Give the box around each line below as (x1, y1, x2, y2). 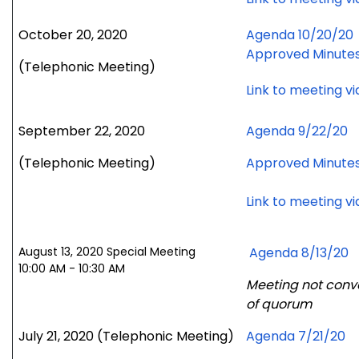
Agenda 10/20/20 (246, 26, 354, 45)
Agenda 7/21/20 (246, 327, 346, 346)
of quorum (246, 295, 313, 314)
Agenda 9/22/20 (246, 122, 349, 141)
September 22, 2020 (18, 122, 146, 141)
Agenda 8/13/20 (249, 244, 349, 263)
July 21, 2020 (18, 327, 95, 346)
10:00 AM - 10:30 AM (18, 260, 126, 277)
